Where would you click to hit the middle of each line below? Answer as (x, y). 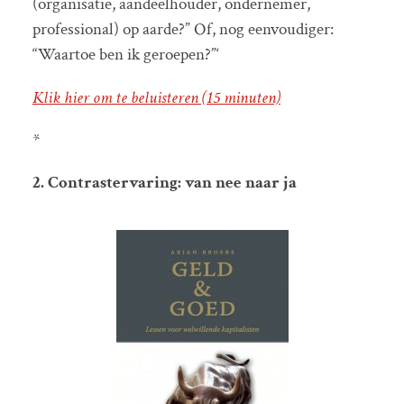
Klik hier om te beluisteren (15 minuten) (156, 97)
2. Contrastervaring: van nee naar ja (164, 182)
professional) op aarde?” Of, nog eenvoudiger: (183, 30)
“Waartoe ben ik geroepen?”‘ (125, 55)
